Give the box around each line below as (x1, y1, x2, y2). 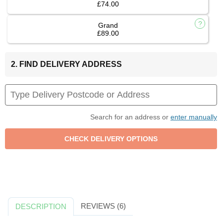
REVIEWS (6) (80, 202, 126, 211)
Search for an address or (90, 113, 170, 121)
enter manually (170, 113, 217, 121)
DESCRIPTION (15, 202, 67, 211)
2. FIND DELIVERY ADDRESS (11, 60, 122, 69)
